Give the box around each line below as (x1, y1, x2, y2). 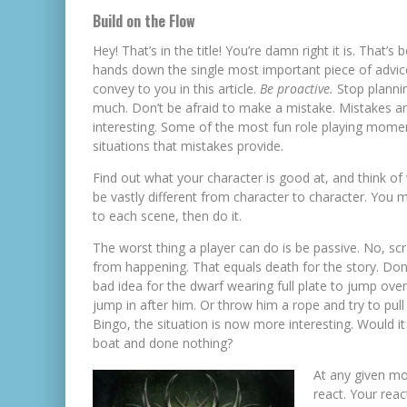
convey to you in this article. (93, 80, 260, 97)
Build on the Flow (93, 10, 195, 32)
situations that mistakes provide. (93, 137, 283, 154)
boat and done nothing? (93, 334, 233, 352)
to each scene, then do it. (93, 207, 242, 224)
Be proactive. (260, 80, 337, 97)
